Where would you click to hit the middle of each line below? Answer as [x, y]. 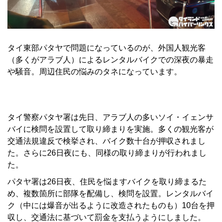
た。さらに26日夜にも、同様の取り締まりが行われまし [107, 153]
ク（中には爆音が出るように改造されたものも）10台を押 [111, 205]
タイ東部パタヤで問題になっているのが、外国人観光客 [107, 48]
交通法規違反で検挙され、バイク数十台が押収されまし [107, 141]
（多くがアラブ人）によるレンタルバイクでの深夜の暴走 [111, 59]
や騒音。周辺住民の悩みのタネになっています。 [95, 71]
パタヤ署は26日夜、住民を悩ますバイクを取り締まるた [107, 181]
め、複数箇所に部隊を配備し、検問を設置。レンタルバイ [111, 193]
